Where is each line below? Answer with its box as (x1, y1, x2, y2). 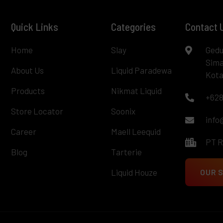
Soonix (111, 106, 135, 116)
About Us (11, 65, 44, 76)
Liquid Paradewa (111, 65, 172, 76)
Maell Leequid (111, 126, 161, 137)
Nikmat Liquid (111, 86, 162, 96)
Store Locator (11, 106, 64, 116)
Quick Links (11, 20, 59, 33)
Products (11, 86, 45, 96)
